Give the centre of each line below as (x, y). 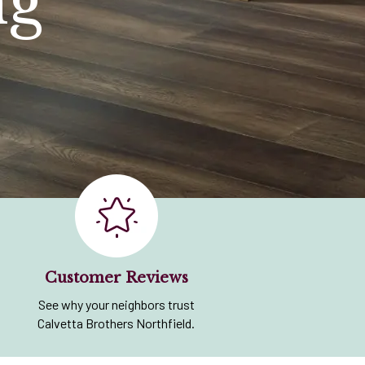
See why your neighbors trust (116, 304)
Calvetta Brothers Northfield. (117, 323)
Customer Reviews (116, 278)
